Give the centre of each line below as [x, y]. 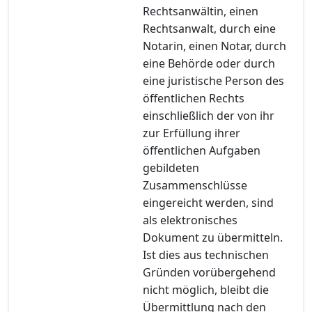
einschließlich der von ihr [209, 115]
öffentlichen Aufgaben [202, 150]
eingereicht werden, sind [208, 202]
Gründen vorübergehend [209, 272]
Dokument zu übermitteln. [213, 237]
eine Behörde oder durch [209, 63]
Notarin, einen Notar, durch [214, 46]
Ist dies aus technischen [206, 255]
